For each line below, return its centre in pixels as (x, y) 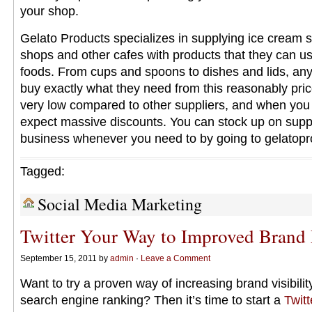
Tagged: (42, 171)
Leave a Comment (175, 258)
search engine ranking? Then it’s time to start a (152, 300)
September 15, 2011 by (65, 258)
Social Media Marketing (120, 204)
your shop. (49, 11)
